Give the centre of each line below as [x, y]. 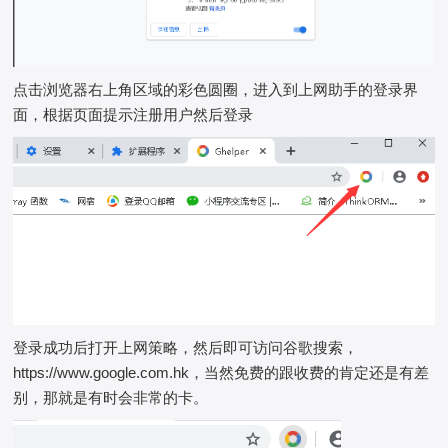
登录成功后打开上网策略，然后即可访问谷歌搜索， [186, 348]
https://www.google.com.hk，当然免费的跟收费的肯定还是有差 [221, 373]
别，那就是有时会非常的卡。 [111, 398]
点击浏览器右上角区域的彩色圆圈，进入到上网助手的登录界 [216, 89]
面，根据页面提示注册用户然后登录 [133, 114]
